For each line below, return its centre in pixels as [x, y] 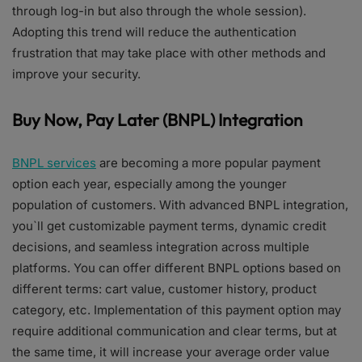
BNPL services [54, 163]
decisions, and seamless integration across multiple [161, 247]
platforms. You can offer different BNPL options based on [177, 268]
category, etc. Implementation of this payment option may [177, 310]
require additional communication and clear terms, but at [175, 331]
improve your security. [76, 74]
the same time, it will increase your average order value [171, 352]
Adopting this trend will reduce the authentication [154, 32]
